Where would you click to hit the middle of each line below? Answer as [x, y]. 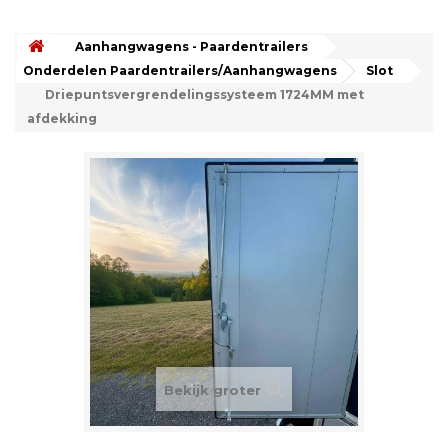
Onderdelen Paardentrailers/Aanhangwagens [180, 70]
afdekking [62, 118]
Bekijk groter [212, 390]
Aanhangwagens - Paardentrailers [191, 46]
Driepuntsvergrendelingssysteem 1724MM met [204, 94]
